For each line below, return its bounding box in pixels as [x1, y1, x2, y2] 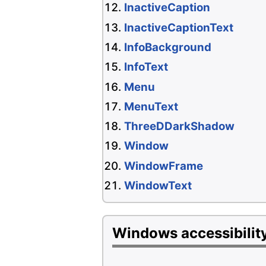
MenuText [124, 99, 178, 113]
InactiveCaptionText [124, 20, 233, 34]
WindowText [124, 179, 192, 193]
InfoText [124, 60, 168, 74]
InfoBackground [124, 40, 211, 54]
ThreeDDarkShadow [124, 119, 235, 134]
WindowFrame [124, 159, 203, 173]
